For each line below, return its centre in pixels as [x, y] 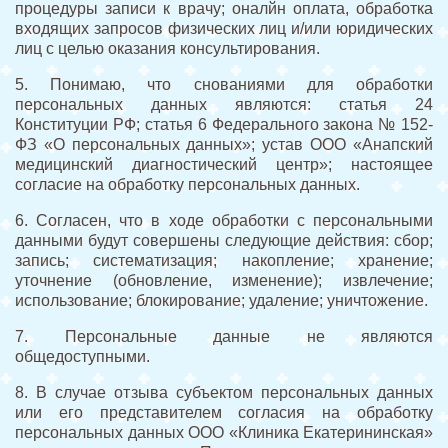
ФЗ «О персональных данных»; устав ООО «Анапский [224, 145]
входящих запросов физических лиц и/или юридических [224, 29]
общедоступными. [84, 357]
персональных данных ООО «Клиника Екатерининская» [224, 433]
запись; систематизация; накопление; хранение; [224, 261]
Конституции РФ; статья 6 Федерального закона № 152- [224, 125]
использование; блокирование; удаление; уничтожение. [223, 301]
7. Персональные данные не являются [224, 337]
